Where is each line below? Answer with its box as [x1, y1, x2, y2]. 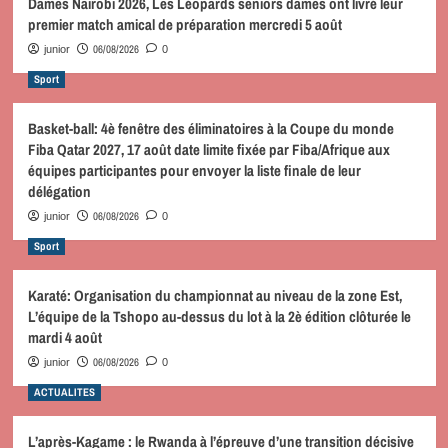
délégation [27, 180, 91, 202]
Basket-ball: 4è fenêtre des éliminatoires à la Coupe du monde [27, 117, 394, 139]
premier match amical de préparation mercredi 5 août [27, 13, 342, 35]
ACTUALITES [33, 384, 95, 399]
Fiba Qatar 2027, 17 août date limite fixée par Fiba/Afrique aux [27, 138, 390, 160]
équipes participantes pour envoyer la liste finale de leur [27, 159, 361, 181]
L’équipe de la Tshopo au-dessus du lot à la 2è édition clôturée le [27, 305, 411, 327]
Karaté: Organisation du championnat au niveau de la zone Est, [27, 284, 402, 306]
